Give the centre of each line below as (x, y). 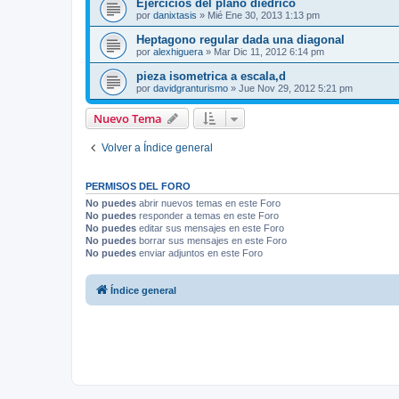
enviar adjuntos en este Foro (199, 253)
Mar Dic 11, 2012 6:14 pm (269, 52)
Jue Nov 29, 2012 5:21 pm (296, 88)
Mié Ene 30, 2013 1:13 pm (264, 15)
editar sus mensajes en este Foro (210, 228)
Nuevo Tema (128, 118)
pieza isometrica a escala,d (211, 76)
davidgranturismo (191, 88)
